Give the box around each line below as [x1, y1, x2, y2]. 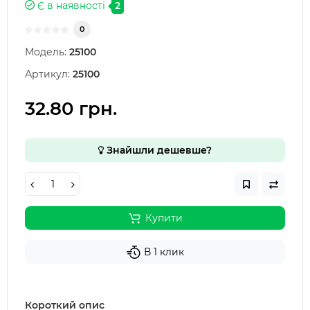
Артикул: [25, 68, 70, 80]
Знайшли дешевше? [104, 144, 212, 156]
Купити [145, 212, 183, 224]
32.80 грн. [25, 98, 117, 120]
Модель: [25, 46, 66, 58]
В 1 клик [144, 246, 184, 258]
